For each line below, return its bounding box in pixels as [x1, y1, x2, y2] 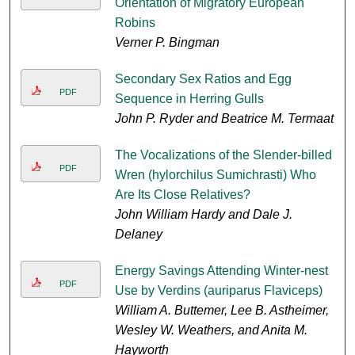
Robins [114, 16, 155, 30]
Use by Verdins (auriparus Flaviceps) [114, 284, 323, 298]
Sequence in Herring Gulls [114, 92, 264, 106]
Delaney [114, 227, 162, 242]
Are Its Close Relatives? [114, 188, 250, 202]
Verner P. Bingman [114, 36, 219, 50]
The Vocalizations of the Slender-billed [114, 148, 332, 162]
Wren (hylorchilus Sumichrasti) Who [114, 168, 316, 182]
